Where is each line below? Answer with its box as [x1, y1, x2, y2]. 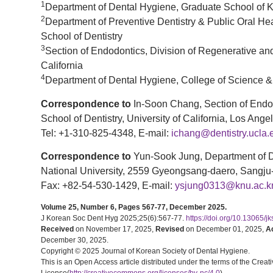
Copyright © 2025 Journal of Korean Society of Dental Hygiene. [41, 247, 250, 256]
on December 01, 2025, [184, 225, 266, 234]
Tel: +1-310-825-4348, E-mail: [41, 127, 171, 138]
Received [41, 225, 74, 234]
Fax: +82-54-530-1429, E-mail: [41, 180, 175, 191]
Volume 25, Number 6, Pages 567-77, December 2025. [41, 203, 227, 212]
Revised [155, 225, 184, 234]
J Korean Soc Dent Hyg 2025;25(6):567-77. [41, 214, 186, 223]
